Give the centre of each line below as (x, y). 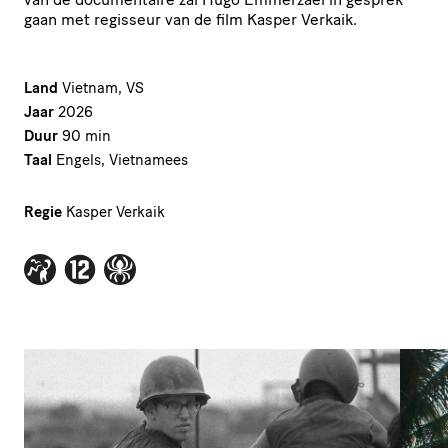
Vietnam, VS (103, 87)
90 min (86, 135)
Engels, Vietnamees (122, 159)
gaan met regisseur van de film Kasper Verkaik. (190, 19)
